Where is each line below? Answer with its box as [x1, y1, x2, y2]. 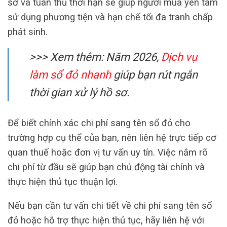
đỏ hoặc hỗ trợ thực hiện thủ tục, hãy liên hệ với [8, 215, 204, 226]
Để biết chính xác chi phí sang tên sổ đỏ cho [8, 117, 191, 128]
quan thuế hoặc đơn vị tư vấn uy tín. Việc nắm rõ [8, 146, 208, 158]
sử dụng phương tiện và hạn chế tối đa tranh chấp [8, 11, 213, 22]
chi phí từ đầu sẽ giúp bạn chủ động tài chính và [8, 161, 205, 172]
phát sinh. [8, 26, 48, 37]
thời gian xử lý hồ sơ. [29, 86, 130, 99]
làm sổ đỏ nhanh [29, 68, 111, 82]
